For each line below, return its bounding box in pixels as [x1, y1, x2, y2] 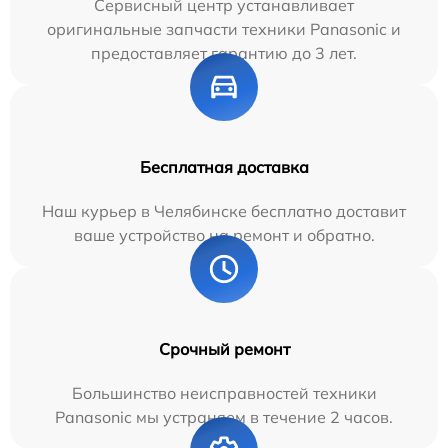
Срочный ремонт [158, 338, 290, 359]
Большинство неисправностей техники [71, 382, 377, 403]
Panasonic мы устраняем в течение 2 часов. [55, 406, 393, 427]
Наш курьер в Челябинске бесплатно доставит [42, 200, 406, 221]
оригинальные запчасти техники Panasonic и [47, 18, 401, 39]
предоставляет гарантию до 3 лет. [91, 42, 357, 63]
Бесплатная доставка [139, 156, 309, 177]
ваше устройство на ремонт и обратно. [73, 224, 375, 245]
